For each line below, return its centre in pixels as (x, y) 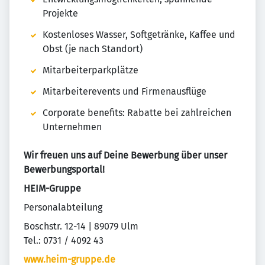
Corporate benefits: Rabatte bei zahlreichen (137, 113)
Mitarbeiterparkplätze (91, 70)
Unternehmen (72, 127)
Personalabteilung (63, 208)
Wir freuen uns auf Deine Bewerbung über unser (125, 156)
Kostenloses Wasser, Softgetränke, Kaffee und (139, 35)
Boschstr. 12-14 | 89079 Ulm (81, 227)
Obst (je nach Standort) (93, 49)
